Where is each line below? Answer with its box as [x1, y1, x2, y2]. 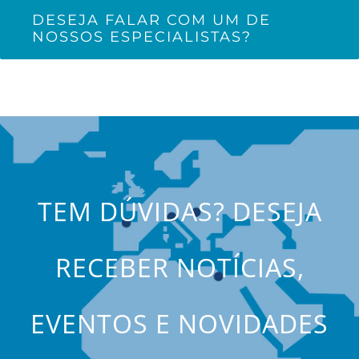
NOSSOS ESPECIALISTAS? [32, 28, 252, 46]
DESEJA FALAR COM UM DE [32, 11, 271, 29]
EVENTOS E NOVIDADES [30, 306, 329, 341]
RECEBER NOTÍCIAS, [54, 250, 305, 284]
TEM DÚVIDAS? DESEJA [37, 194, 322, 228]
